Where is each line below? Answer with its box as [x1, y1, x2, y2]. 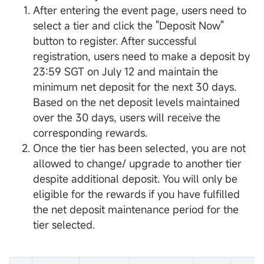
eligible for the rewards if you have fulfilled [33, 187, 240, 202]
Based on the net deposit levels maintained [33, 95, 240, 110]
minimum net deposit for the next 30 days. [33, 80, 236, 94]
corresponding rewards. [33, 126, 147, 140]
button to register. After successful [33, 34, 197, 48]
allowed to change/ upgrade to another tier [33, 156, 242, 171]
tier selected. [33, 217, 95, 232]
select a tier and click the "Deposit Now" [33, 18, 224, 33]
